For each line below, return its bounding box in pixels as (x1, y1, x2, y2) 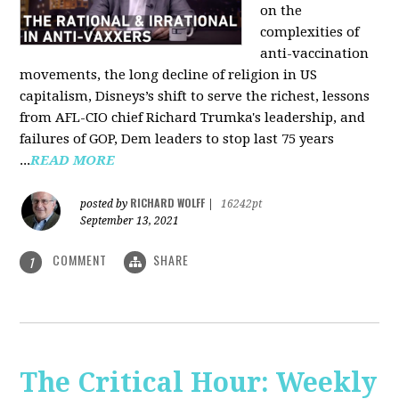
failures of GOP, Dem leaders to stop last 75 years (20, 131, 335, 148)
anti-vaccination (260, 45, 370, 62)
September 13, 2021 (80, 215, 180, 228)
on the (260, 3, 303, 20)
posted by (80, 198, 131, 211)
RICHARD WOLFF (130, 195, 206, 211)
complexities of (260, 24, 360, 41)
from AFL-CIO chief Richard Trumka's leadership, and (20, 110, 366, 126)
